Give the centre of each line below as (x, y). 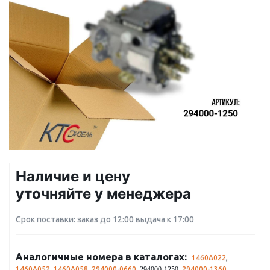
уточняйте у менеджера (103, 194)
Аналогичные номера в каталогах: (101, 257)
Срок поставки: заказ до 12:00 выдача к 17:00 (105, 219)
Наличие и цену (73, 176)
